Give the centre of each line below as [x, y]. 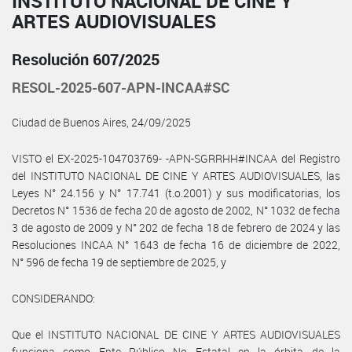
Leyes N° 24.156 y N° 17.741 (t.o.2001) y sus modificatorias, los [176, 192]
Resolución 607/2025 [86, 59]
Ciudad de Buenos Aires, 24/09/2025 [101, 122]
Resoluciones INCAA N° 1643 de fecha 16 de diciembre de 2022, [176, 244]
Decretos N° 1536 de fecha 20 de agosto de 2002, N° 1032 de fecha [176, 210]
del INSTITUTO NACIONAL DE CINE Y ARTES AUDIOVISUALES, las [176, 175]
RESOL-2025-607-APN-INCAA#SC [121, 87]
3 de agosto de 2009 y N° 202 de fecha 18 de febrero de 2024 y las [176, 227]
